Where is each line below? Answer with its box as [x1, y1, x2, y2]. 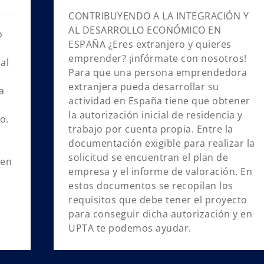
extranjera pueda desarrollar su [68, 80, 219, 94]
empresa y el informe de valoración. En [68, 165, 253, 179]
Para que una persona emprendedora [68, 66, 247, 80]
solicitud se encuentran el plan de [68, 151, 229, 164]
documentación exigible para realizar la [68, 137, 255, 150]
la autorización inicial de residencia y [68, 108, 243, 122]
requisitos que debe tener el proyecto [68, 193, 247, 207]
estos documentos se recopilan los [68, 179, 233, 193]
